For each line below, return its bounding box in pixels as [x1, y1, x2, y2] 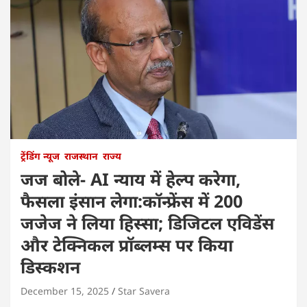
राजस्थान [64, 149, 98, 162]
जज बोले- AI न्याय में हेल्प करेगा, [21, 167, 241, 191]
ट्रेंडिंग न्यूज [21, 149, 60, 162]
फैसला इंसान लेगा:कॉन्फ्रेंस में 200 [21, 188, 243, 212]
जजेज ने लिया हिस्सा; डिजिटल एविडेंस [21, 210, 274, 234]
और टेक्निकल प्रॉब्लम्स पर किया [21, 232, 233, 256]
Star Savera [118, 284, 170, 297]
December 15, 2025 [21, 284, 109, 297]
